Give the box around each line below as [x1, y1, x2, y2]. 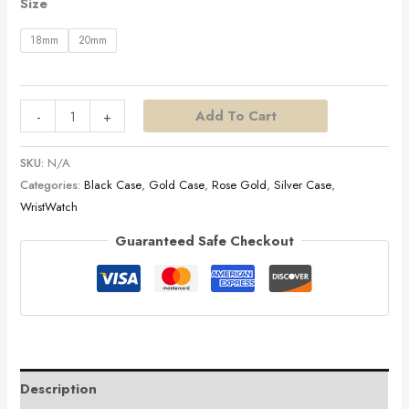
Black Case [84, 176, 142, 194]
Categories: [20, 176, 85, 194]
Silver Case [274, 176, 332, 194]
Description [20, 378, 98, 398]
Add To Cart [194, 106, 277, 126]
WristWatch [20, 198, 79, 216]
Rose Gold [212, 176, 267, 194]
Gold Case [149, 176, 205, 194]
